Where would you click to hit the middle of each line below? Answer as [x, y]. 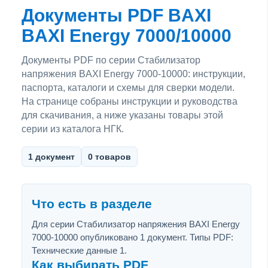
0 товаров [109, 156]
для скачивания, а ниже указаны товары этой [122, 115]
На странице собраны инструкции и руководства [130, 101]
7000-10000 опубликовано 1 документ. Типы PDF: [133, 237]
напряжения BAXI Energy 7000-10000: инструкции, [133, 74]
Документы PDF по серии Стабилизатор [111, 60]
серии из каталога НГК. [73, 129]
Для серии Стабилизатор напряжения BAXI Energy [136, 224]
